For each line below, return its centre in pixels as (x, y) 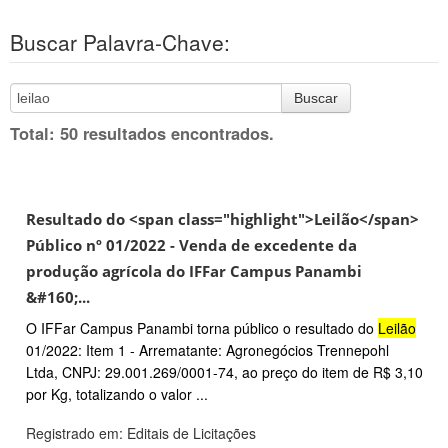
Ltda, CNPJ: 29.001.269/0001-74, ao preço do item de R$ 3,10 (224, 372)
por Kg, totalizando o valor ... (117, 394)
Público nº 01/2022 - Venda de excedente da (191, 245)
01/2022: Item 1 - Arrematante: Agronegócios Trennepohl (207, 350)
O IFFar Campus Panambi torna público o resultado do (202, 328)
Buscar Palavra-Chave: (120, 41)
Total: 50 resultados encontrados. (142, 132)
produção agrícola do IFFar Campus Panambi (194, 271)
